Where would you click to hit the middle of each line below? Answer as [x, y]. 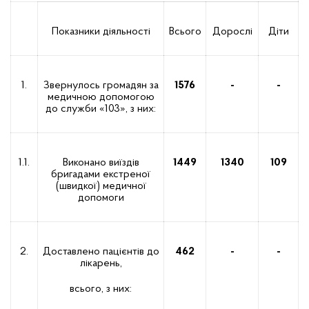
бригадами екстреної [101, 175]
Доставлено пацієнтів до [101, 252]
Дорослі [232, 32]
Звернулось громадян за [101, 86]
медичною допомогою [101, 98]
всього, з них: [101, 289]
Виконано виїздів [101, 163]
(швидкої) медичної [101, 187]
